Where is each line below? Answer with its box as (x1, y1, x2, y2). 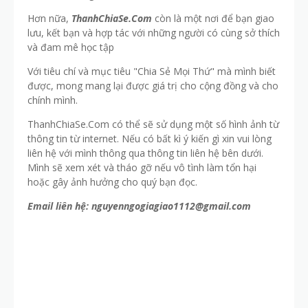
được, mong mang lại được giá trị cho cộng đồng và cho (27, 79, 278, 92)
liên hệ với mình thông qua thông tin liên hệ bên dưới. (27, 146, 263, 159)
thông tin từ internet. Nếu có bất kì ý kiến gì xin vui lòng (27, 132, 272, 145)
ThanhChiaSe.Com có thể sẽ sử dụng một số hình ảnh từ (27, 118, 279, 131)
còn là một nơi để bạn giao (152, 12, 274, 25)
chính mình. (27, 93, 78, 107)
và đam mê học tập (27, 41, 114, 54)
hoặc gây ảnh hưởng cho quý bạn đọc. (27, 175, 197, 188)
